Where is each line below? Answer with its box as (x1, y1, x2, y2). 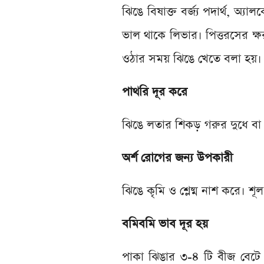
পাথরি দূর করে (122, 84, 187, 101)
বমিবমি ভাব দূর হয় (122, 216, 208, 233)
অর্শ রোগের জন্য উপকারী (122, 150, 233, 167)
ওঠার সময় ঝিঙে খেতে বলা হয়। (122, 51, 262, 68)
